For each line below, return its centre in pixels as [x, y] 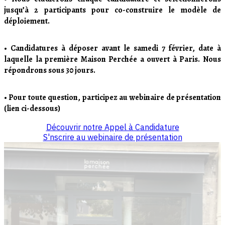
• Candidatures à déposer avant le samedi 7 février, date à [113, 48]
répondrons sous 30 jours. [50, 71]
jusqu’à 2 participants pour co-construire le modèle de [113, 10]
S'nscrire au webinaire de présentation [113, 137]
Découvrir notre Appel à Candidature [113, 127]
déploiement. [27, 21]
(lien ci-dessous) [32, 109]
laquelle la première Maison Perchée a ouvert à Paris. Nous [113, 60]
